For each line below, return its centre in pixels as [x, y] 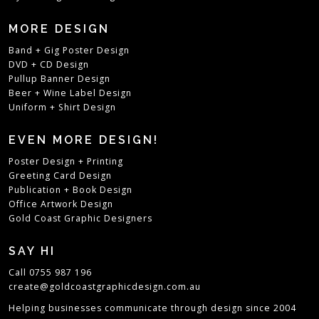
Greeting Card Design [61, 176]
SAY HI [32, 251]
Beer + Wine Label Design [70, 93]
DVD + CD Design [49, 65]
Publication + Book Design [71, 190]
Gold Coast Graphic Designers [81, 219]
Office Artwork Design [61, 204]
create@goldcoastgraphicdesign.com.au [105, 287]
